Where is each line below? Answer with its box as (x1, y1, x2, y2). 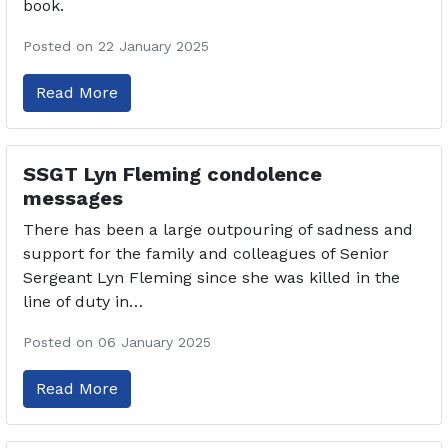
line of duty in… (23, 291, 143, 311)
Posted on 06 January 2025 (23, 333, 211, 350)
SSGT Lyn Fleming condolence (23, 161, 322, 186)
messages (23, 185, 123, 210)
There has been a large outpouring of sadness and (23, 219, 413, 239)
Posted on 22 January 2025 (23, 37, 209, 54)
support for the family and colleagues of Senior (23, 243, 389, 263)
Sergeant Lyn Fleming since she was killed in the (23, 267, 400, 287)
